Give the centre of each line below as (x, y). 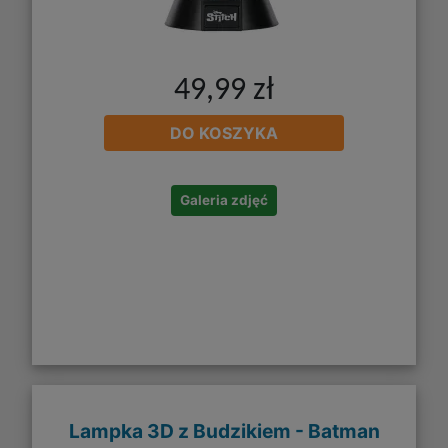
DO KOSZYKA (224, 132)
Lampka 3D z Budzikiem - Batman (224, 431)
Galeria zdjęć (224, 199)
